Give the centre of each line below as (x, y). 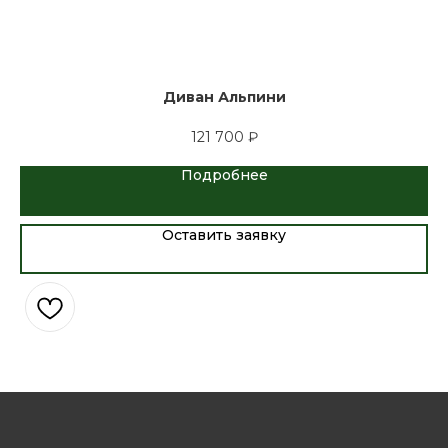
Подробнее (224, 175)
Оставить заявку (224, 235)
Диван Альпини (224, 97)
